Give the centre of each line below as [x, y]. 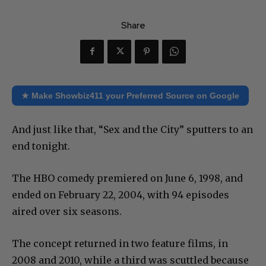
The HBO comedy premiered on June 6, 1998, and [127, 178]
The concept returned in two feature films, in [120, 243]
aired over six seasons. [67, 211]
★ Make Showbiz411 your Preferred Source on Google [130, 95]
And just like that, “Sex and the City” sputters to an [132, 129]
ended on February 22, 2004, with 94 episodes [121, 194]
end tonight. [41, 146]
